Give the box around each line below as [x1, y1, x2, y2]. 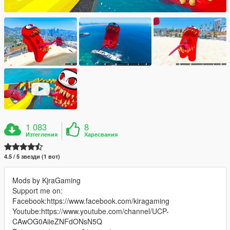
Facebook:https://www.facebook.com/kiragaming [12, 196, 169, 206]
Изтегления [26, 130, 58, 139]
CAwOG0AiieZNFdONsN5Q [12, 216, 102, 227]
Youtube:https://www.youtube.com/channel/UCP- [12, 206, 169, 217]
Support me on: [12, 185, 63, 196]
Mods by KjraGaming [12, 175, 81, 186]
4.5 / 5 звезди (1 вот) [4, 152, 60, 161]
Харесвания [84, 130, 118, 139]
